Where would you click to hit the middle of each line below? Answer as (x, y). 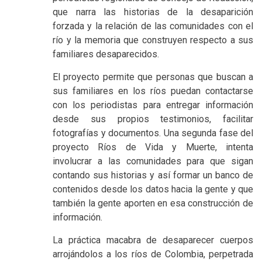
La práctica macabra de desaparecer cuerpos (153, 240)
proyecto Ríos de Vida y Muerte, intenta (153, 147)
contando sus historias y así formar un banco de (153, 175)
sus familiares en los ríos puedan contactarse (153, 91)
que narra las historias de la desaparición (153, 12)
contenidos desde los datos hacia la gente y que (153, 189)
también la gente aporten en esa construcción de (153, 204)
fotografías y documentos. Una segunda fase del (153, 133)
